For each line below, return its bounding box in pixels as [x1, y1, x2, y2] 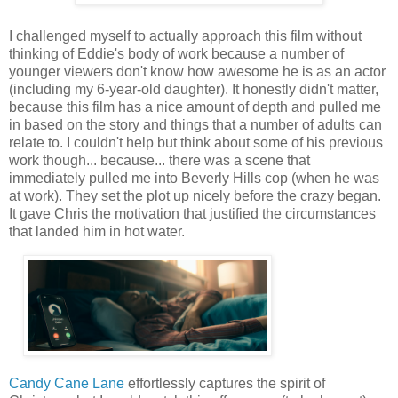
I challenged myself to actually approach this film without [9, 28, 362, 44]
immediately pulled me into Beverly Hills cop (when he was [9, 171, 379, 187]
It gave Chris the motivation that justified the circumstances [9, 206, 376, 222]
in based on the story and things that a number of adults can [9, 117, 382, 133]
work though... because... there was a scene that [9, 153, 310, 169]
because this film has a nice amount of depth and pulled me [9, 99, 381, 115]
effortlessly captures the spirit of [124, 375, 325, 391]
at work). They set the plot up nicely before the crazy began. [9, 188, 381, 204]
